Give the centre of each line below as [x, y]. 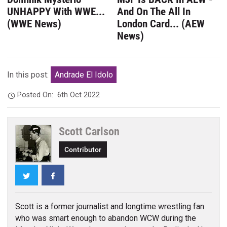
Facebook [74, 175]
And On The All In [154, 11]
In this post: [29, 74]
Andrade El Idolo [84, 74]
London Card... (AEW [161, 24]
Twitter [43, 175]
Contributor [83, 149]
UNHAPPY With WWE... [56, 11]
